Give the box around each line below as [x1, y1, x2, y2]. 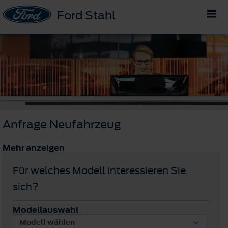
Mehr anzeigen [3, 141, 65, 154]
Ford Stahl [57, 7, 116, 23]
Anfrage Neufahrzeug [3, 116, 121, 132]
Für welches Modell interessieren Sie [13, 163, 186, 178]
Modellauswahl [13, 203, 78, 216]
